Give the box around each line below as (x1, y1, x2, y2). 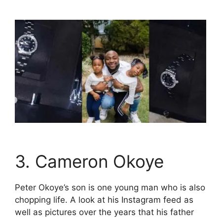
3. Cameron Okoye (15, 151, 164, 172)
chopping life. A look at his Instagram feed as (15, 195, 193, 205)
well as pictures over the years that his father (15, 207, 194, 217)
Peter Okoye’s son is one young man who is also (15, 183, 205, 192)
